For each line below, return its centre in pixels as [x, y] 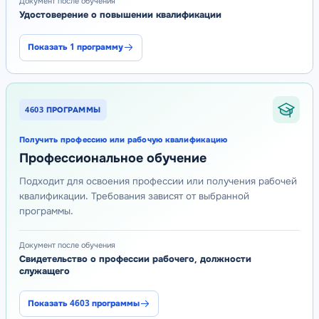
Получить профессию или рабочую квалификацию [123, 140]
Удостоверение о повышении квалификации [120, 15]
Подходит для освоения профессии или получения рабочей [158, 181]
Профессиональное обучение [113, 158]
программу [100, 47]
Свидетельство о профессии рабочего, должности [135, 260]
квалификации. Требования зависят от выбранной [134, 196]
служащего [44, 272]
